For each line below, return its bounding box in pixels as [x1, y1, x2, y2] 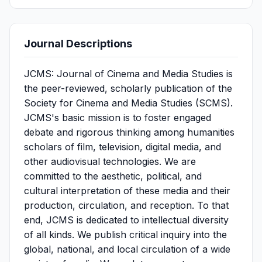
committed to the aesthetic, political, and [24, 170, 202, 182]
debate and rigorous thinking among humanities [24, 126, 235, 138]
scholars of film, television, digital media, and [24, 141, 221, 153]
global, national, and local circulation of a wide [24, 243, 230, 255]
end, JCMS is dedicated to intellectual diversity [24, 214, 229, 226]
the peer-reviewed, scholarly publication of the [24, 82, 232, 94]
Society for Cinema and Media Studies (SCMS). [24, 97, 233, 109]
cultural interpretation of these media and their [24, 185, 230, 196]
